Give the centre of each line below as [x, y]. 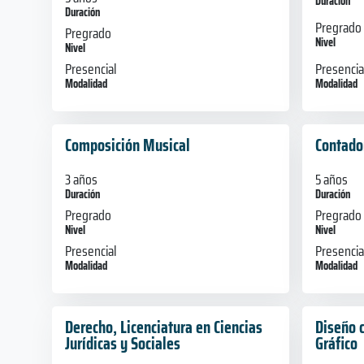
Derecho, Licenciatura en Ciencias [164, 327]
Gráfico [336, 343]
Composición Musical [128, 145]
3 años [81, 179]
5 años [331, 179]
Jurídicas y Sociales [123, 343]
